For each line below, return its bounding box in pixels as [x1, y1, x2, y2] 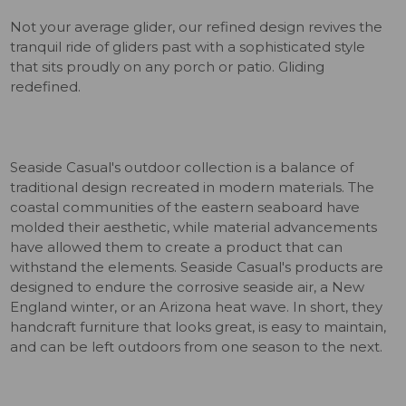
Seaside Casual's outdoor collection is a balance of [10, 159, 354, 177]
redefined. [10, 78, 82, 96]
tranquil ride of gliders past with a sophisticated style [10, 38, 366, 56]
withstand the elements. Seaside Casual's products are [10, 258, 384, 276]
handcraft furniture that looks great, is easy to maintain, [10, 318, 387, 336]
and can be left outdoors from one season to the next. [10, 338, 383, 356]
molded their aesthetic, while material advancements [10, 218, 378, 237]
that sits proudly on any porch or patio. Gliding [10, 58, 325, 76]
